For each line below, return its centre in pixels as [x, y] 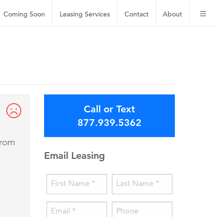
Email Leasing [75, 156]
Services [97, 15]
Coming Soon [24, 15]
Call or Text [109, 109]
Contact [136, 15]
